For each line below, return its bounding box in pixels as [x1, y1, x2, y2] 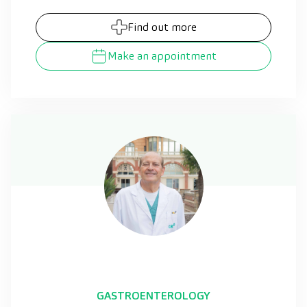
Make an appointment [108, 48, 217, 63]
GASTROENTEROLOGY [97, 288, 210, 303]
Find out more [127, 19, 197, 34]
